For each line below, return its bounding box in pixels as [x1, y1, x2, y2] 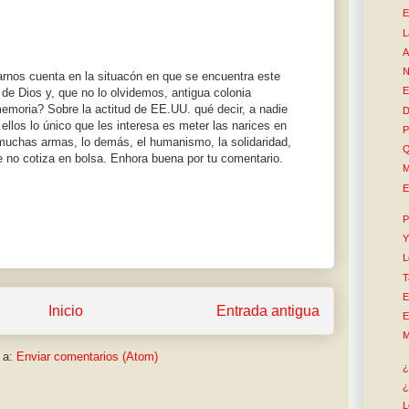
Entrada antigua [216, 302, 320, 319]
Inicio [48, 302, 83, 319]
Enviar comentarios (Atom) [16, 350, 158, 364]
